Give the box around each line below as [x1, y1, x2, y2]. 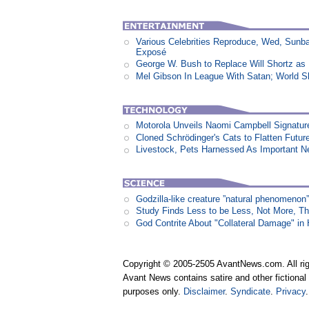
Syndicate [230, 286, 271, 297]
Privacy [276, 286, 306, 297]
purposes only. [123, 286, 184, 297]
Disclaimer [183, 286, 226, 297]
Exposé [136, 46, 167, 57]
